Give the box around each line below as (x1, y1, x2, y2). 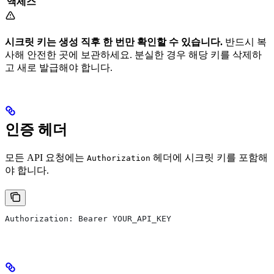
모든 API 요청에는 (5, 152, 87, 163)
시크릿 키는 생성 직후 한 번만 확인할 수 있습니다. (5, 37, 223, 48)
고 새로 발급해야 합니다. (5, 62, 113, 73)
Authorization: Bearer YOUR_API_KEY (5, 214, 171, 224)
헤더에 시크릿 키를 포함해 (150, 152, 268, 163)
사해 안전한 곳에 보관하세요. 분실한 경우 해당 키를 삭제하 (5, 50, 262, 61)
